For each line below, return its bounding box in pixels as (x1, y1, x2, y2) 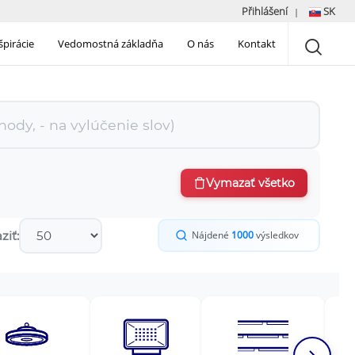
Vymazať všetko (206, 176, 295, 191)
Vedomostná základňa (58, 36, 163, 52)
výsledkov (254, 228, 299, 242)
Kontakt (238, 36, 276, 52)
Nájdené (192, 228, 231, 242)
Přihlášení (242, 4, 288, 18)
